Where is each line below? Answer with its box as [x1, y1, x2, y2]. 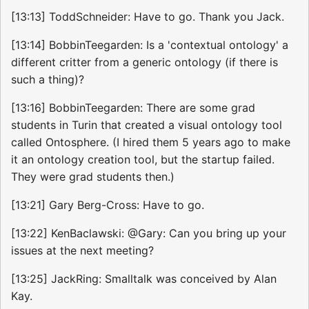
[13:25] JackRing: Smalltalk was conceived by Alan [11, 272, 277, 286]
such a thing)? [11, 72, 84, 87]
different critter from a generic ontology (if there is [11, 55, 278, 70]
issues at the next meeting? [11, 243, 154, 258]
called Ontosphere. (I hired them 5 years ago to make [11, 135, 290, 150]
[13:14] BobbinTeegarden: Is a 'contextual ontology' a [11, 38, 288, 52]
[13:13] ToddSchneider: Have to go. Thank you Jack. [11, 10, 284, 24]
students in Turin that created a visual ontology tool [11, 118, 282, 132]
